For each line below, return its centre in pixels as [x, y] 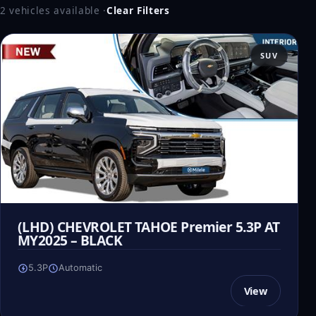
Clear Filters [138, 10]
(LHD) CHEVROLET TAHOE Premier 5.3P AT [149, 227]
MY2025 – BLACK [70, 240]
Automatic [80, 268]
